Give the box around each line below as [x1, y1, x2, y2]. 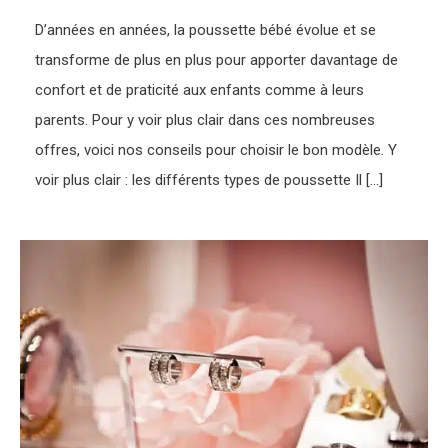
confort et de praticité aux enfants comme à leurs [35, 80, 365, 99]
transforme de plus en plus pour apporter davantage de [35, 50, 399, 69]
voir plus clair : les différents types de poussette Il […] [35, 170, 384, 189]
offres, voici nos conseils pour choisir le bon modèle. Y [35, 140, 398, 159]
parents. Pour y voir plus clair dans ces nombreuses [35, 110, 376, 129]
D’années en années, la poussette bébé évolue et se [35, 20, 377, 39]
